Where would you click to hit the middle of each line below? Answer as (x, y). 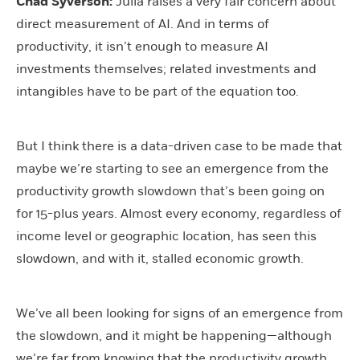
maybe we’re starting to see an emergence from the (172, 168)
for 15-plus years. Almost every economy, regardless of (179, 213)
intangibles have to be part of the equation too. (157, 91)
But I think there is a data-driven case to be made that (179, 146)
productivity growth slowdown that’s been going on (170, 191)
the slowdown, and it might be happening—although (174, 335)
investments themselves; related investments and (166, 69)
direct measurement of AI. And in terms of (143, 24)
